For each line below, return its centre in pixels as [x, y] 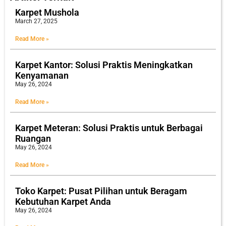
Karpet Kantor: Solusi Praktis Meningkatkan [104, 65]
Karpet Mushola [47, 12]
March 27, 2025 [36, 21]
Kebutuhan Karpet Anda [63, 201]
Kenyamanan [42, 75]
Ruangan [33, 138]
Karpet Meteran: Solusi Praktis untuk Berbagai [109, 128]
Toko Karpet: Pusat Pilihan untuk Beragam [101, 191]
